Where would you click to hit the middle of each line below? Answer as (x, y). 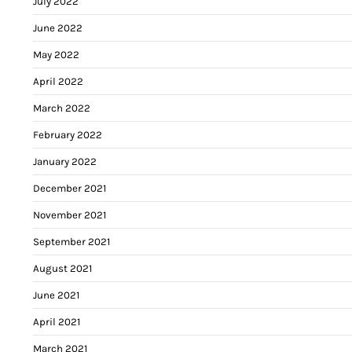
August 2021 (62, 268)
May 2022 (56, 54)
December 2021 (70, 188)
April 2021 (57, 321)
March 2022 (62, 108)
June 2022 (58, 27)
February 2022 (68, 134)
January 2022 (65, 161)
